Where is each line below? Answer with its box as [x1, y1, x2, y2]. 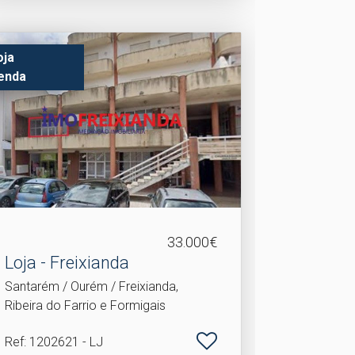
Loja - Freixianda [4, 253, 129, 273]
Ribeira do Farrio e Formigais [4, 298, 166, 313]
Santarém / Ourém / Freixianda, [4, 279, 178, 294]
